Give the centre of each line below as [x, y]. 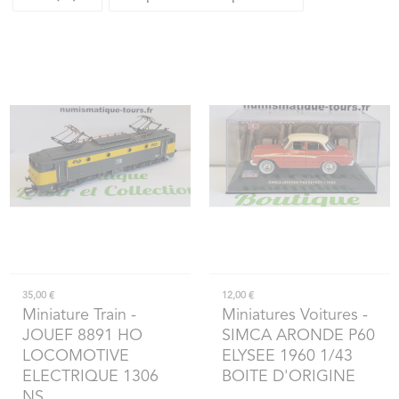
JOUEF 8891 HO [82, 336]
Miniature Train [74, 316]
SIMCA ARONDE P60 [298, 336]
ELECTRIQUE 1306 [90, 377]
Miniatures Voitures [289, 316]
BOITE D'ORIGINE [288, 377]
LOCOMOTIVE [75, 357]
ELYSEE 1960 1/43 [287, 357]
